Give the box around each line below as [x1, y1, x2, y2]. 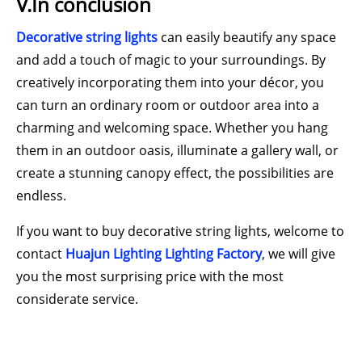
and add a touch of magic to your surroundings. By [16, 51, 326, 69]
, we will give [262, 245, 335, 263]
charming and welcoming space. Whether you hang [16, 119, 328, 137]
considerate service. [16, 290, 138, 308]
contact [16, 245, 65, 263]
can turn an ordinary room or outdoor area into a [16, 96, 319, 114]
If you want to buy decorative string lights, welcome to [16, 222, 344, 240]
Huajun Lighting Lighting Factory [65, 245, 262, 263]
